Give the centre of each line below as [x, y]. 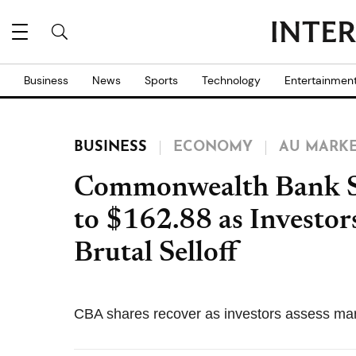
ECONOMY [213, 147]
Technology [231, 80]
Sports [161, 80]
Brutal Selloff [156, 254]
